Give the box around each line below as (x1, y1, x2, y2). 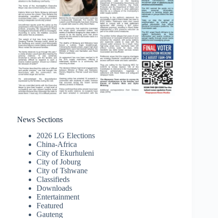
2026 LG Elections (36, 131, 95, 140)
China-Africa (36, 140, 77, 149)
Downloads (36, 184, 72, 193)
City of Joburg (36, 158, 81, 166)
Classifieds (36, 175, 70, 184)
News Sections (17, 115, 63, 124)
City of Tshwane (36, 166, 88, 175)
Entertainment (36, 193, 79, 201)
